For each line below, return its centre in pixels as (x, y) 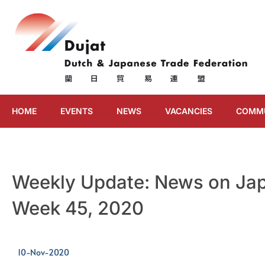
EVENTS (77, 111)
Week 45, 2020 (78, 208)
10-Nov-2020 (43, 252)
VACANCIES (189, 111)
